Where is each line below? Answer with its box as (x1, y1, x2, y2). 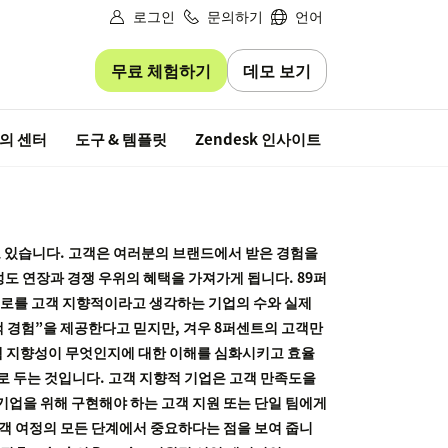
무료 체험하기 (111, 57, 211, 82)
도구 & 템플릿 (75, 128, 167, 151)
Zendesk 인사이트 (195, 128, 321, 151)
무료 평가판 (351, 125, 435, 150)
